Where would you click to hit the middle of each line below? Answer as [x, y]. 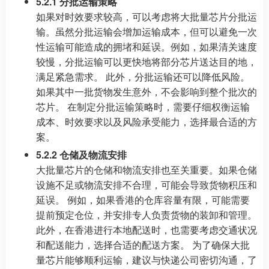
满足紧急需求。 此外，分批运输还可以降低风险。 [143, 77]
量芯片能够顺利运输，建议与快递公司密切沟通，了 [147, 260]
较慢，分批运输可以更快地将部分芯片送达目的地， [147, 62]
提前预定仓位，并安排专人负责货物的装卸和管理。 [147, 215]
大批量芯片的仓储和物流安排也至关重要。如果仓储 [147, 170]
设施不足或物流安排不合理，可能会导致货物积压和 [147, 185]
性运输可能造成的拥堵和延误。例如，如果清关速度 [147, 47]
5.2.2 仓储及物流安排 [81, 155]
